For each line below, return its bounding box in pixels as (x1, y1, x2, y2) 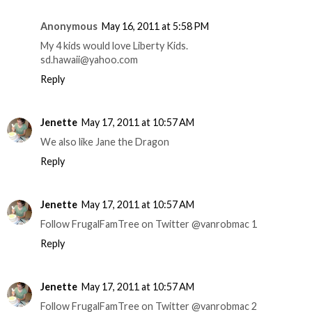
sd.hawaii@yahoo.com (40, 54, 138, 66)
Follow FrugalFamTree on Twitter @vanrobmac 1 (40, 218, 257, 231)
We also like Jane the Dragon (40, 136, 169, 148)
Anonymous (40, 20, 97, 33)
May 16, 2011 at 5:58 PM (102, 20, 209, 33)
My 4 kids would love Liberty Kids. (40, 40, 188, 52)
